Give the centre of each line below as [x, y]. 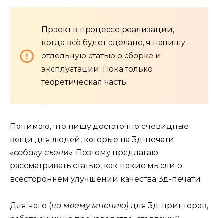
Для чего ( [30, 205]
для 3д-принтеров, [169, 205]
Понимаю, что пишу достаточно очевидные [99, 127]
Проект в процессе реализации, [108, 30]
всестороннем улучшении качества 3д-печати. [106, 179]
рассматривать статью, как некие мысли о [96, 166]
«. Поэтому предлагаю [113, 153]
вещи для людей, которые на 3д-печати [92, 140]
